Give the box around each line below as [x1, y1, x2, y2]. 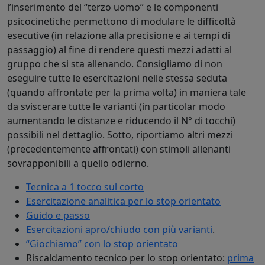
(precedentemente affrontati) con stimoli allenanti [7, 142, 231, 156]
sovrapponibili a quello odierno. [7, 156, 149, 170]
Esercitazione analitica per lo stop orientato [26, 194, 221, 208]
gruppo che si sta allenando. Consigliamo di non [7, 57, 222, 70]
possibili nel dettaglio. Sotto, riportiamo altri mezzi [7, 128, 233, 141]
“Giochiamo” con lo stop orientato [26, 237, 178, 250]
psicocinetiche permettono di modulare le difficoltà [7, 14, 236, 28]
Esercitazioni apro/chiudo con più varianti [26, 222, 212, 236]
